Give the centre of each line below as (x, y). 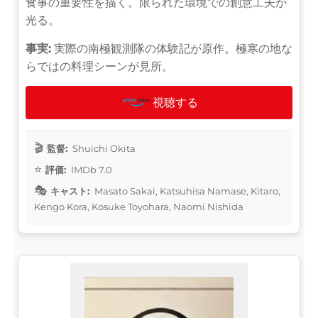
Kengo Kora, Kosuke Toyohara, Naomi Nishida (139, 206)
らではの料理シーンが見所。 (99, 66)
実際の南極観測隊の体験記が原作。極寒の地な (172, 48)
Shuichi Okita (103, 148)
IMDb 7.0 (91, 169)
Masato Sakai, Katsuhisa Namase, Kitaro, (186, 191)
